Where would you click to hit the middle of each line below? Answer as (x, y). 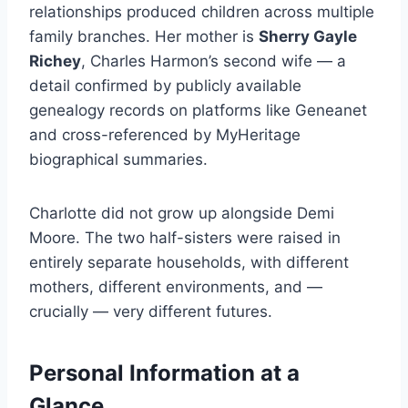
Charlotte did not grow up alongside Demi (182, 214)
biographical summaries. (118, 160)
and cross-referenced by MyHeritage (165, 135)
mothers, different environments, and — (176, 287)
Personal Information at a (164, 373)
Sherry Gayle (308, 37)
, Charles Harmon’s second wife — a (214, 61)
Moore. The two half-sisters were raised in (185, 238)
